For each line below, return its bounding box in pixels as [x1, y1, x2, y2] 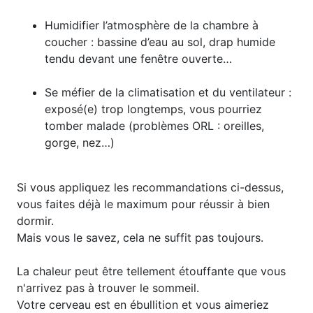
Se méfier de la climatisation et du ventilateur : [45, 85, 291, 99]
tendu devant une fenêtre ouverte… [45, 52, 232, 66]
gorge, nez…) [45, 136, 115, 150]
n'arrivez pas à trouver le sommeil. [17, 281, 199, 295]
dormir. [17, 214, 54, 228]
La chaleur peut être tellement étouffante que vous [17, 264, 286, 278]
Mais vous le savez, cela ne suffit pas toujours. [17, 231, 263, 245]
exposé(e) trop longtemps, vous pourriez [45, 102, 262, 116]
